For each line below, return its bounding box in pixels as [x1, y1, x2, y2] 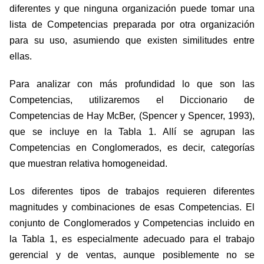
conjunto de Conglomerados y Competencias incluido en [9, 218, 255, 229]
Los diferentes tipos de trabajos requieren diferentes [9, 186, 255, 197]
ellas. [9, 51, 32, 62]
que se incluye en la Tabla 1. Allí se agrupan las [9, 127, 255, 137]
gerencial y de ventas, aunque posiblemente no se [9, 250, 255, 260]
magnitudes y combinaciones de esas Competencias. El [9, 202, 255, 213]
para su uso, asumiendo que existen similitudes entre [9, 35, 255, 46]
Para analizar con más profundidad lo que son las [9, 79, 255, 90]
